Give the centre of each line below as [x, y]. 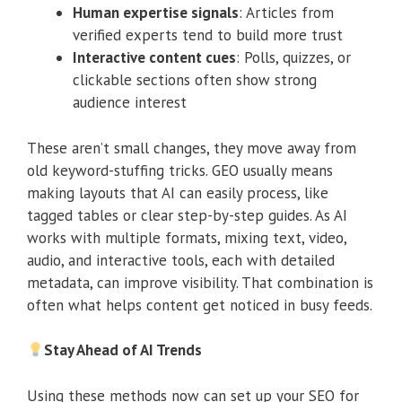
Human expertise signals [156, 13]
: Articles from [286, 13]
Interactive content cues [154, 58]
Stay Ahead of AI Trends [123, 350]
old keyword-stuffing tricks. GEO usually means [180, 170]
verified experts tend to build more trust [208, 35]
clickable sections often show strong [195, 80]
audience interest [130, 103]
